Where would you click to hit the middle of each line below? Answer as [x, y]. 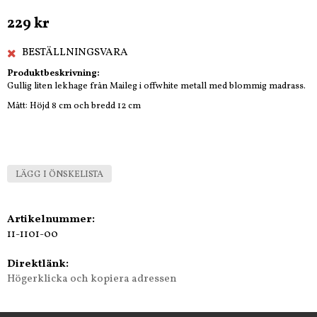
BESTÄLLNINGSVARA [75, 53]
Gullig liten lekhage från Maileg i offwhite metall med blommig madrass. [157, 87]
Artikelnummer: [51, 220]
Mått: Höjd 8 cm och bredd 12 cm [74, 106]
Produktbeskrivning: [53, 74]
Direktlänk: [38, 265]
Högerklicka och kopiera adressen [92, 279]
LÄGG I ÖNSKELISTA [59, 175]
